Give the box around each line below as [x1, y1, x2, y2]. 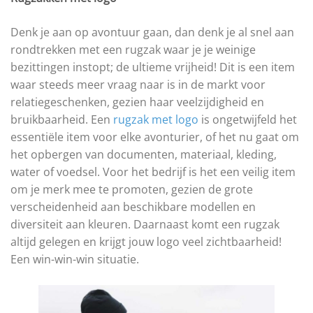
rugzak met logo [113, 111, 198, 127]
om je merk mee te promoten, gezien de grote [10, 181, 253, 197]
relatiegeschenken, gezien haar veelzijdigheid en [10, 94, 264, 110]
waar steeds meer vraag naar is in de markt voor [10, 76, 265, 92]
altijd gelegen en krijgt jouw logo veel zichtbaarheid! [10, 233, 282, 249]
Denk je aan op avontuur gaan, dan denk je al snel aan [10, 24, 294, 40]
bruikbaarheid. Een [10, 111, 113, 127]
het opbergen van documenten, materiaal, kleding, [10, 146, 277, 162]
